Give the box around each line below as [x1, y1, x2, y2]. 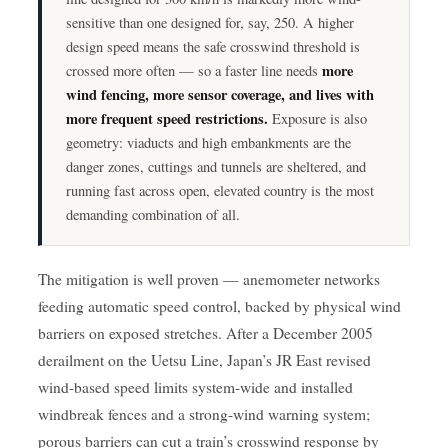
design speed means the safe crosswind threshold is [66, 37, 360, 57]
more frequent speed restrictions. [66, 108, 268, 130]
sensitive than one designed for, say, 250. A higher [66, 13, 354, 33]
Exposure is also [268, 109, 367, 129]
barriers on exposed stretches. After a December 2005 [38, 323, 373, 344]
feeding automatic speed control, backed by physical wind [38, 296, 401, 317]
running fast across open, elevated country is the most [66, 181, 374, 201]
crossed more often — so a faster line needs [66, 61, 322, 81]
